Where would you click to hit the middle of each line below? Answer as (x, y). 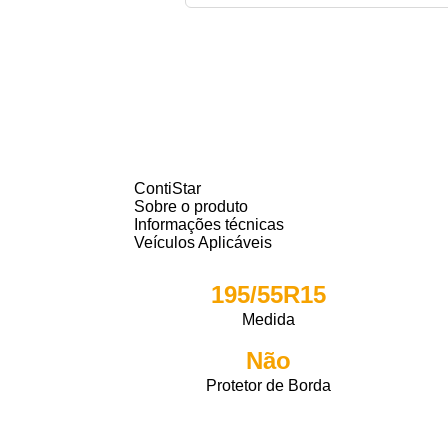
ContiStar (168, 188)
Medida (269, 319)
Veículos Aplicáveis (203, 242)
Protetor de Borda (269, 385)
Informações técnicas (209, 224)
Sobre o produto (191, 206)
